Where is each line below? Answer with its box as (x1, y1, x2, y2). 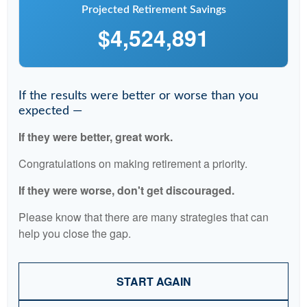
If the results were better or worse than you (19, 90, 258, 102)
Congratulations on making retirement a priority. (19, 156, 247, 171)
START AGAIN (116, 273, 191, 289)
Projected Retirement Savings (81, 4, 226, 15)
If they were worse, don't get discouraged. (19, 182, 234, 198)
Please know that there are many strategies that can (19, 209, 269, 225)
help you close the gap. (19, 225, 131, 241)
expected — (19, 105, 82, 117)
